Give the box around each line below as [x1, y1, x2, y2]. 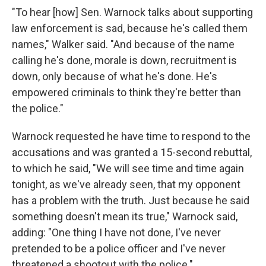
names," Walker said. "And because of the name [12, 38, 235, 50]
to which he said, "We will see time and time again [12, 162, 244, 175]
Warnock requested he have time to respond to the [12, 130, 251, 142]
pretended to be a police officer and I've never [12, 242, 226, 255]
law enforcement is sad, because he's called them [12, 22, 248, 34]
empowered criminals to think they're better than [12, 86, 241, 99]
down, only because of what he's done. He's [12, 70, 217, 83]
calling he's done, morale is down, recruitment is [12, 54, 237, 66]
